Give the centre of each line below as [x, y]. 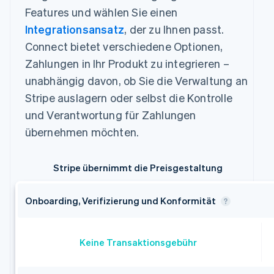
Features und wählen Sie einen [101, 12]
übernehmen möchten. [82, 132]
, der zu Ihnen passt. [174, 29]
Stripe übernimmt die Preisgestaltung [138, 168]
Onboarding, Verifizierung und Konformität [120, 201]
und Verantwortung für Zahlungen [110, 115]
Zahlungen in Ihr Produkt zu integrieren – [127, 64]
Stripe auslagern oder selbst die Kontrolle [128, 98]
